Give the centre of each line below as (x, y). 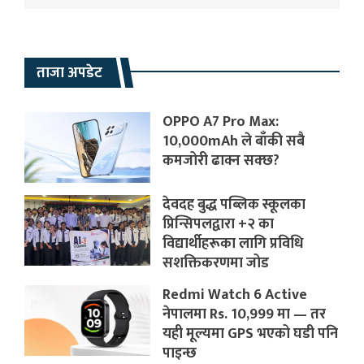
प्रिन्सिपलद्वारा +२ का (219, 224)
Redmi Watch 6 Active (235, 295)
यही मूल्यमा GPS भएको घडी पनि (251, 334)
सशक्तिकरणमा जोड (216, 263)
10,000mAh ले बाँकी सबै (234, 141)
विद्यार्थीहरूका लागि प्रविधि (233, 243)
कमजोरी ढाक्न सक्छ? (221, 160)
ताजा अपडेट (69, 73)
